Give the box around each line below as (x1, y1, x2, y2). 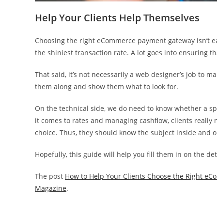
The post (35, 171, 65, 181)
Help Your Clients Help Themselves (35, 11, 200, 24)
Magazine (35, 183, 66, 193)
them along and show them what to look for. (35, 81, 178, 91)
